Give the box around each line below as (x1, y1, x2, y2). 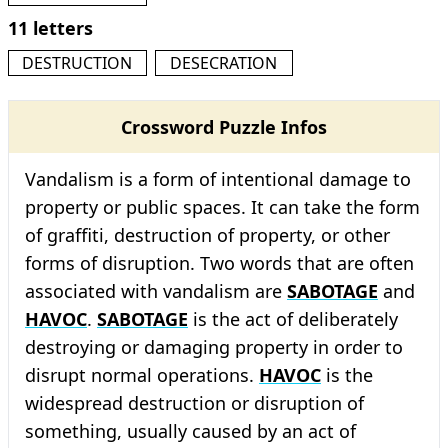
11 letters (8, 16, 93, 40)
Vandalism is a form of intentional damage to (25, 167, 411, 191)
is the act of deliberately (188, 307, 398, 331)
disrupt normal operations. (25, 363, 259, 387)
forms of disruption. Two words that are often (25, 251, 414, 275)
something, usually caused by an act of (25, 419, 356, 443)
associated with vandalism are (25, 279, 287, 303)
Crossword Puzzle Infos (121, 115, 327, 139)
